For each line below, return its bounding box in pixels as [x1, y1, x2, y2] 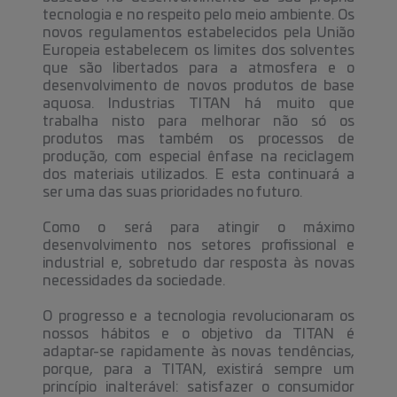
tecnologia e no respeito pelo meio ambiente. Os [43, 8, 354, 22]
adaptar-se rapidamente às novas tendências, [43, 345, 354, 359]
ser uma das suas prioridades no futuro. [43, 185, 302, 199]
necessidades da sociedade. [43, 274, 225, 288]
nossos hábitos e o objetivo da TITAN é [43, 327, 354, 341]
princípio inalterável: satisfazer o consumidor [43, 380, 354, 394]
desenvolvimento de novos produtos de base [43, 79, 354, 93]
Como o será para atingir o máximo [43, 221, 354, 235]
